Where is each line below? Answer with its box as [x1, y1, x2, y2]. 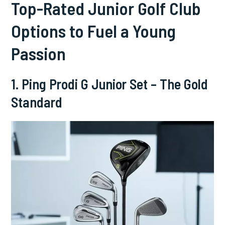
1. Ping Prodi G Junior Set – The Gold [11, 75, 208, 92]
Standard [11, 93, 63, 110]
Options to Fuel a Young [11, 20, 176, 41]
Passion [11, 42, 66, 64]
